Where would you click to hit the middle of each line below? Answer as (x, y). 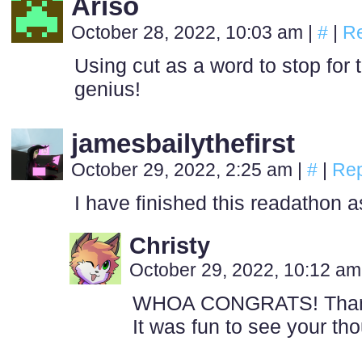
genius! (107, 89)
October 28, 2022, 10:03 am (189, 32)
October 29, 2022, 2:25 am (184, 170)
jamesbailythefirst (183, 143)
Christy (170, 246)
